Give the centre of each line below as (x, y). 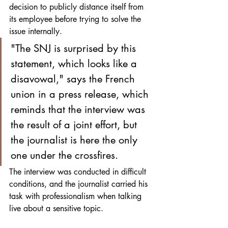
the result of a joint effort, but (75, 124)
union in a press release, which (81, 94)
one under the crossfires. (64, 155)
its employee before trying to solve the (76, 19)
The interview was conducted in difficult (79, 172)
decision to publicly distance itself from (78, 7)
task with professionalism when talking (77, 196)
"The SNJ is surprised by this (75, 48)
